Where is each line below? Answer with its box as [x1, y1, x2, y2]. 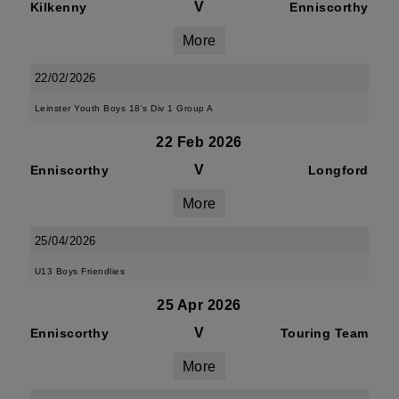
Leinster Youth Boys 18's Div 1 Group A [34, 103, 214, 113]
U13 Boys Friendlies [34, 266, 126, 276]
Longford [307, 163, 369, 177]
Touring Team [280, 326, 369, 340]
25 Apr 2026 [157, 297, 241, 313]
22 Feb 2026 [156, 134, 242, 150]
